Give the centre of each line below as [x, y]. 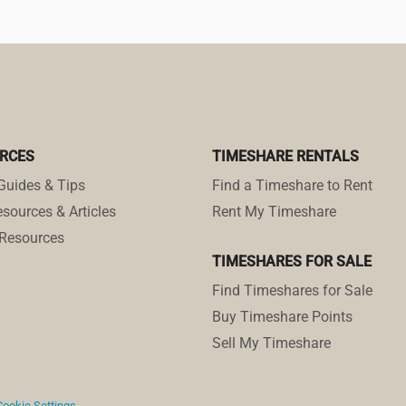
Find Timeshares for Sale [292, 291]
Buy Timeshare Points [282, 317]
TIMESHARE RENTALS [285, 157]
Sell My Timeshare [271, 343]
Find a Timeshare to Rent [292, 186]
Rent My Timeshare [274, 212]
